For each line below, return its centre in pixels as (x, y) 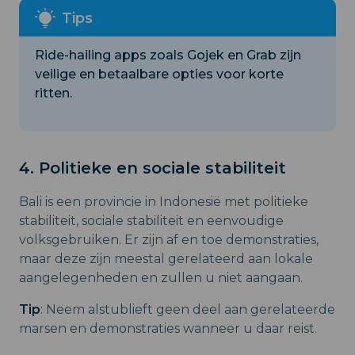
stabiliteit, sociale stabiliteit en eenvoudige (151, 221)
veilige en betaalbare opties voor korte (159, 74)
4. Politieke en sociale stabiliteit (153, 168)
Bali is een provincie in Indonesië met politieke (164, 202)
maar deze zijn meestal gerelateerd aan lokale (166, 259)
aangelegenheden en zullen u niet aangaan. (161, 278)
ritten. (53, 93)
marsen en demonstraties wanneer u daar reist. (168, 328)
